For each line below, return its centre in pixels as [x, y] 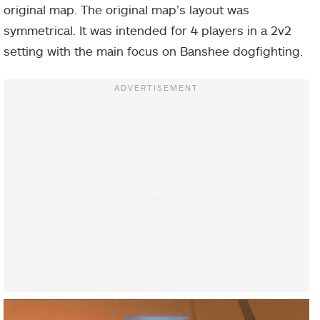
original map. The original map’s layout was [126, 9]
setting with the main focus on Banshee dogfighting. [153, 50]
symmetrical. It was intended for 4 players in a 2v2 [147, 30]
